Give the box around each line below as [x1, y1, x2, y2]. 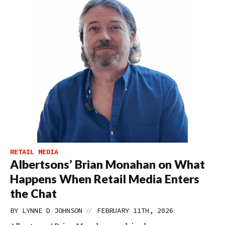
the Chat [10, 186, 57, 200]
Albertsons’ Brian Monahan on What [10, 157, 205, 171]
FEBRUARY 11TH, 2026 [97, 206, 173, 215]
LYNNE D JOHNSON [22, 206, 82, 215]
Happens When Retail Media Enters [10, 172, 199, 186]
